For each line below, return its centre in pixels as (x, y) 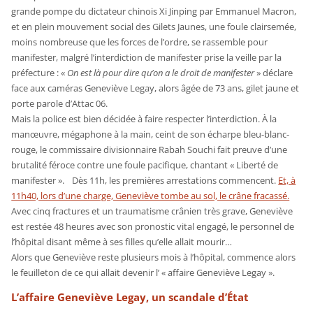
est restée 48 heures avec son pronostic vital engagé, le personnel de (153, 226)
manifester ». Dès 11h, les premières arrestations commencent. (145, 180)
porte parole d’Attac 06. (60, 103)
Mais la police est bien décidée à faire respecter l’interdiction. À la (144, 118)
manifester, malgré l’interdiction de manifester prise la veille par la (147, 57)
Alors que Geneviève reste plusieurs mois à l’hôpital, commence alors (154, 257)
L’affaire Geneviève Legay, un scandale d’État (130, 297)
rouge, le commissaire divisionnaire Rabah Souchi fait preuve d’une (150, 149)
